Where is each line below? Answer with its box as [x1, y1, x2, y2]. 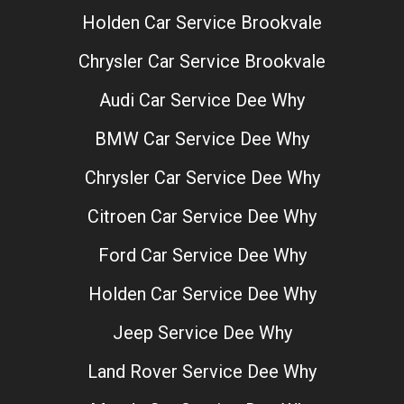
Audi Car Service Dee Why [99, 89, 305, 112]
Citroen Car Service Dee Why [87, 206, 317, 228]
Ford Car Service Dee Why [97, 244, 307, 267]
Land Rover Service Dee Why [87, 361, 317, 383]
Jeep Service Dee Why [112, 322, 292, 344]
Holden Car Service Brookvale [82, 12, 322, 34]
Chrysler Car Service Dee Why [84, 167, 320, 189]
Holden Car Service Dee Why [87, 283, 317, 306]
